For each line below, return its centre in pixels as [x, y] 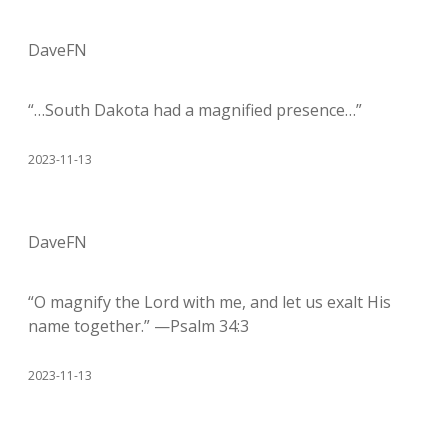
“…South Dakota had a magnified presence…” [195, 109]
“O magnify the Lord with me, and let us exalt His [209, 301]
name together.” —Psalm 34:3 [138, 325]
